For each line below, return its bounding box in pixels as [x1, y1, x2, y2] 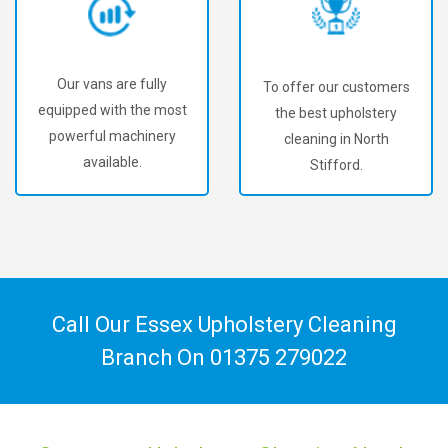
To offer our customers [262, 78, 410, 95]
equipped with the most [37, 102, 187, 119]
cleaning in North [283, 130, 389, 147]
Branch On [101, 345, 210, 370]
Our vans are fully [57, 76, 167, 93]
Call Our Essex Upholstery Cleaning [51, 312, 397, 337]
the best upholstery [275, 104, 397, 121]
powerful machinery [48, 128, 176, 145]
